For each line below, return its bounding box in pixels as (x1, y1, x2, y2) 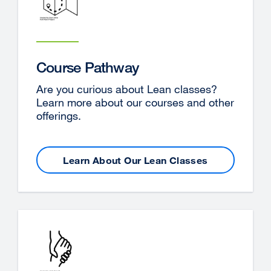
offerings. (36, 109, 81, 123)
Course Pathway (36, 58, 139, 76)
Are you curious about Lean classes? (36, 82, 217, 96)
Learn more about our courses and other (36, 96, 234, 109)
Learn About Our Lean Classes (63, 154, 208, 166)
